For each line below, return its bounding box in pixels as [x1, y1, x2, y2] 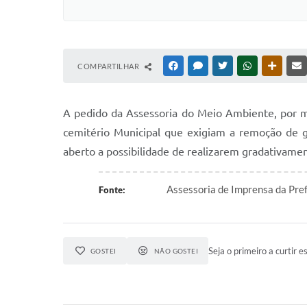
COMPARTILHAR [77, 62, 141, 71]
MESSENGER [205, 62, 248, 70]
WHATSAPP [254, 62, 294, 70]
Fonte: [98, 184, 125, 195]
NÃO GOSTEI [153, 247, 199, 255]
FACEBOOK [180, 62, 220, 70]
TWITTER [230, 62, 262, 70]
